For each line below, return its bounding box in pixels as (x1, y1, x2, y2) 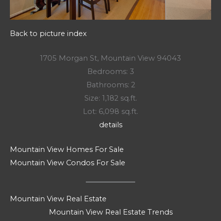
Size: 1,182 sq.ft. (84, 93, 137, 103)
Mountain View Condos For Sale (10, 158, 125, 168)
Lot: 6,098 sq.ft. (83, 107, 138, 116)
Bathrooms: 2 (86, 80, 135, 89)
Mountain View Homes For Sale (10, 145, 124, 154)
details (99, 120, 122, 129)
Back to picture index (10, 29, 87, 38)
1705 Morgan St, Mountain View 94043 (40, 53, 181, 63)
